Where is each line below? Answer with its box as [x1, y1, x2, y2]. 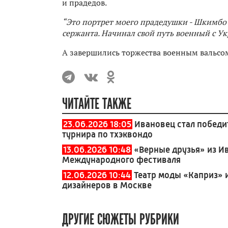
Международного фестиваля [62, 154, 181, 165]
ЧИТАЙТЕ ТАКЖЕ [62, 95, 131, 113]
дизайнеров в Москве [62, 180, 152, 190]
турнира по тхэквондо [62, 129, 153, 139]
